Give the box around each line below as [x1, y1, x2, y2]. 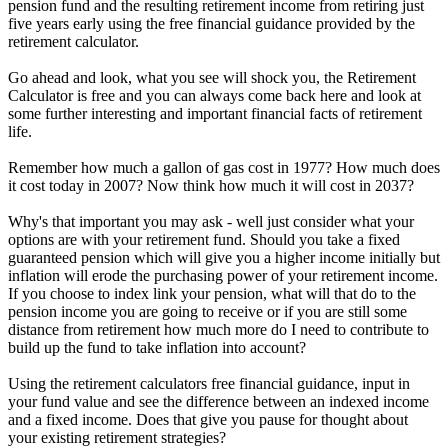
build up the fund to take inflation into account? [8, 338, 310, 356]
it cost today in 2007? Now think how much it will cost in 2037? [8, 176, 418, 194]
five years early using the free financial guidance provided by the [8, 14, 415, 32]
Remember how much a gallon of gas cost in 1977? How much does [8, 158, 440, 176]
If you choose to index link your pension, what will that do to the [8, 284, 416, 302]
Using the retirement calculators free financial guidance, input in [8, 374, 410, 392]
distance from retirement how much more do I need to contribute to [8, 320, 429, 338]
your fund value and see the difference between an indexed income [8, 392, 429, 410]
